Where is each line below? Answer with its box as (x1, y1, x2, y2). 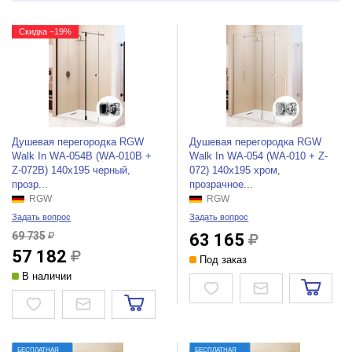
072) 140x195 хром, (189, 163, 281, 176)
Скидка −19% (18, 26, 71, 36)
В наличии (18, 269, 71, 282)
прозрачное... (189, 178, 254, 190)
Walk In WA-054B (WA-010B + (11, 149, 152, 162)
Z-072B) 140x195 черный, (11, 163, 130, 176)
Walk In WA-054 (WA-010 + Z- (189, 149, 328, 162)
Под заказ (196, 253, 247, 266)
